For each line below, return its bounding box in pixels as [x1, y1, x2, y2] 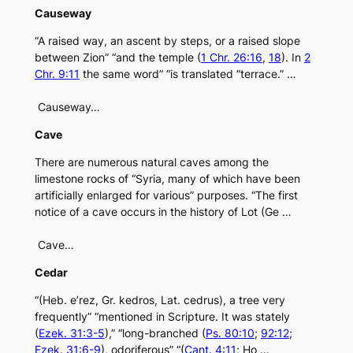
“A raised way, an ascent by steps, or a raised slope [34, 34, 300, 48]
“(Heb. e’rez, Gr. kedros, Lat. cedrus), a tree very [34, 293, 285, 307]
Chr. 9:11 [34, 67, 80, 81]
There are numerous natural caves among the [34, 155, 269, 169]
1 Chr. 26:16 [200, 50, 262, 65]
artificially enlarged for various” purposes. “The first [34, 188, 298, 203]
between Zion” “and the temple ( [34, 50, 201, 65]
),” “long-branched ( [104, 326, 206, 340]
